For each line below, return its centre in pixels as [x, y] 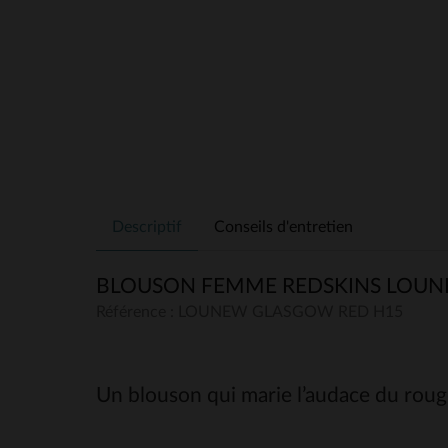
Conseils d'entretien [283, 226]
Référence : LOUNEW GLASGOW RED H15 [249, 312]
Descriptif [147, 226]
